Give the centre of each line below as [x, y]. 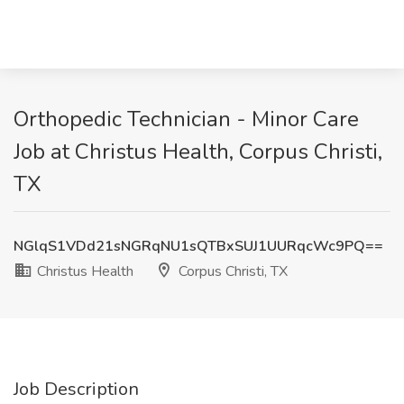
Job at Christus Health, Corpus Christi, [198, 151]
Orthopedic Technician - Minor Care [186, 119]
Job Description [76, 389]
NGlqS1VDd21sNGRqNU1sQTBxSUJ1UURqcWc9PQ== [198, 246]
